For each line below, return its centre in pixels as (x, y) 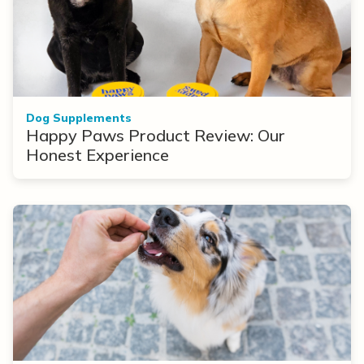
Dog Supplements (79, 117)
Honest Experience (97, 154)
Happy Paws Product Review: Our (156, 135)
